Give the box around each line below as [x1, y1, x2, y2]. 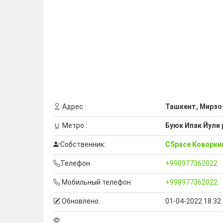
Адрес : [61, 103, 86, 111]
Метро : [61, 121, 87, 130]
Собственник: [60, 140, 106, 149]
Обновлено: [60, 197, 100, 206]
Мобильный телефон [60, 178, 131, 187]
